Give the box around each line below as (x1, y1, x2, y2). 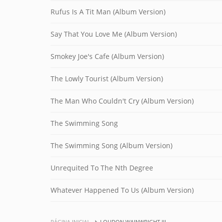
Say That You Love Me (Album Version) (51, 29, 177, 39)
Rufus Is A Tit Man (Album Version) (51, 7, 166, 16)
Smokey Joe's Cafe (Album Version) (51, 52, 164, 61)
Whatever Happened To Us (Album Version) (51, 185, 194, 195)
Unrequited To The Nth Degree (51, 163, 153, 172)
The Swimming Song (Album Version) (51, 141, 172, 150)
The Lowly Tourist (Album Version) (51, 74, 163, 83)
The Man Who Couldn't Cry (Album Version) (51, 96, 194, 106)
